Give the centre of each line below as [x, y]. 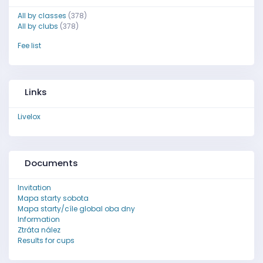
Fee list [29, 45]
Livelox [29, 117]
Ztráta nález [39, 230]
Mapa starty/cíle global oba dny [76, 209]
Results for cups [46, 240]
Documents [51, 163]
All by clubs [38, 26]
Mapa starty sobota [53, 198]
